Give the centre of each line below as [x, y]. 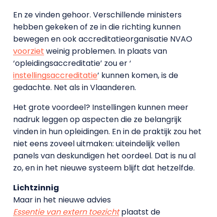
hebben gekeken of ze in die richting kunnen [97, 27]
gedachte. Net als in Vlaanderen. [74, 87]
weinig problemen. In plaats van [105, 51]
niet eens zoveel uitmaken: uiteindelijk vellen [96, 144]
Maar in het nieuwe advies [62, 200]
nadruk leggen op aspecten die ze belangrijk [97, 119]
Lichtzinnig [36, 188]
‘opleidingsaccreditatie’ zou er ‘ [72, 63]
